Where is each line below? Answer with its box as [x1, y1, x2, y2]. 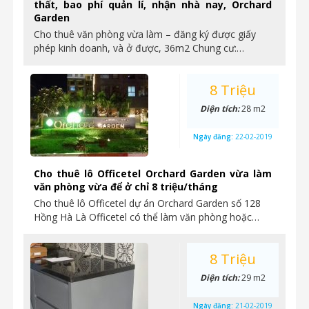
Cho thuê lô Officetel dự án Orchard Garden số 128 [34, 197, 261, 210]
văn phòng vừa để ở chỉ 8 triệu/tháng [34, 180, 218, 193]
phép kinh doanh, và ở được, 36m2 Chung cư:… [34, 41, 244, 54]
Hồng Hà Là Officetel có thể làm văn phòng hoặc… [34, 210, 259, 223]
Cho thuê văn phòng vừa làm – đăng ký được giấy [34, 28, 256, 41]
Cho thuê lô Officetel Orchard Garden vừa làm [34, 167, 272, 180]
